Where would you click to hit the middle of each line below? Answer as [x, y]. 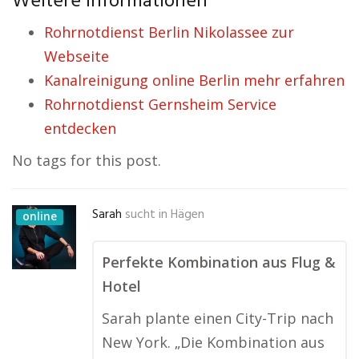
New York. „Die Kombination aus [213, 342]
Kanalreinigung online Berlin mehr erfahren [194, 80]
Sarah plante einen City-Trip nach [218, 318]
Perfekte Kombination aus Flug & [219, 262]
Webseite [77, 56]
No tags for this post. [87, 160]
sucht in [146, 215]
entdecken [80, 128]
